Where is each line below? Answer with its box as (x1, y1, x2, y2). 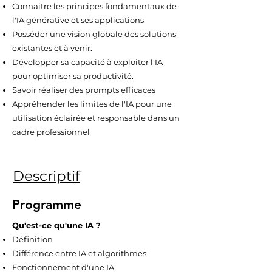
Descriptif (13, 168, 80, 185)
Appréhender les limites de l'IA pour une (12, 99, 172, 109)
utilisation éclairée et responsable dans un (12, 113, 180, 123)
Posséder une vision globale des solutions (12, 29, 176, 39)
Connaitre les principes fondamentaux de (12, 1, 177, 11)
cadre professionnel (12, 127, 90, 137)
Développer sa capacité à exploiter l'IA (12, 57, 163, 67)
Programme (12, 197, 81, 212)
